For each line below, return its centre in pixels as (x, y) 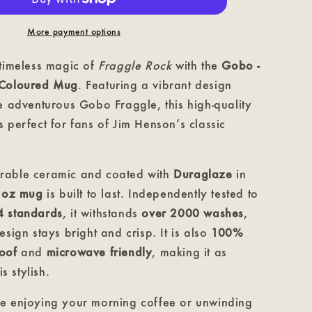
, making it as (189, 252)
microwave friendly (99, 252)
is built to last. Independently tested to (150, 193)
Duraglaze (203, 174)
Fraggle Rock (135, 65)
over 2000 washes (193, 213)
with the (197, 65)
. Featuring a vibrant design (155, 85)
